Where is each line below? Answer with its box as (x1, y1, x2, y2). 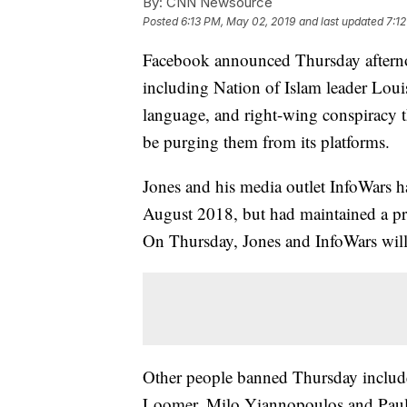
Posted (143, 15, 181, 29)
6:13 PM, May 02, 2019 (181, 15, 295, 29)
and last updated (299, 15, 383, 29)
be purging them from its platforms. (143, 130, 390, 154)
